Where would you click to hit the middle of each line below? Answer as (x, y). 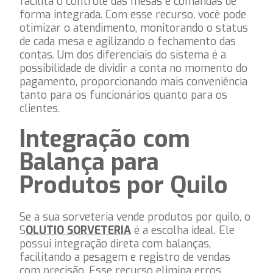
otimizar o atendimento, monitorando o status (134, 28)
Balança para (89, 163)
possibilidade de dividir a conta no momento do (133, 69)
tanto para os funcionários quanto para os (123, 95)
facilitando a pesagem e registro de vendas (125, 257)
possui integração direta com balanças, (115, 243)
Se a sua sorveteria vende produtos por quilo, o (135, 217)
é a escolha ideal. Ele (183, 230)
